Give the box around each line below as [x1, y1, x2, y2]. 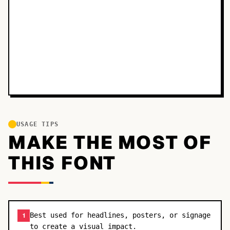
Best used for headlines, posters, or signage [30, 211, 210, 219]
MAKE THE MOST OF [8, 130, 212, 155]
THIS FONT [8, 151, 117, 175]
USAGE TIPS [16, 121, 59, 128]
